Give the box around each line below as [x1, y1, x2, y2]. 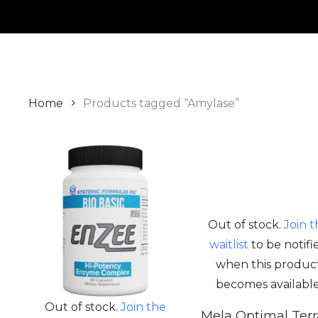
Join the [120, 300, 166, 314]
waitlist [209, 237, 249, 251]
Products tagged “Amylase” [83, 96, 239, 110]
